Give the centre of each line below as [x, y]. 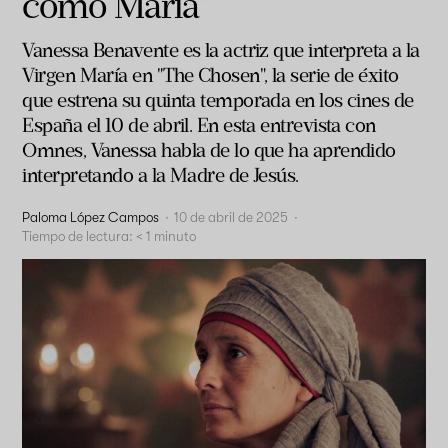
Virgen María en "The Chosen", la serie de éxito [210, 75]
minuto [175, 236]
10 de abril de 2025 [231, 217]
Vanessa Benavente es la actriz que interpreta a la [221, 50]
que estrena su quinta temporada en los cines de [218, 100]
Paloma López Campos [91, 217]
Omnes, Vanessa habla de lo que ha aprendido [209, 150]
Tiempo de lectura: [78, 236]
